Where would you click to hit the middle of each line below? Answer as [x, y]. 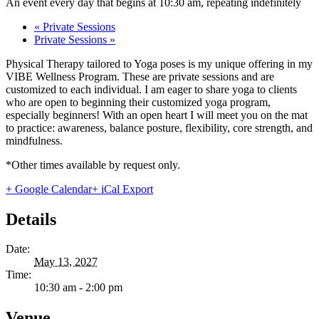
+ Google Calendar [49, 189]
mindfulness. [34, 140]
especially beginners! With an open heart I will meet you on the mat [157, 115]
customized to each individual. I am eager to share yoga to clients [151, 89]
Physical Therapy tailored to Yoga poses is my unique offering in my [159, 63]
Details [31, 219]
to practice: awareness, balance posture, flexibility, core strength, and [159, 127]
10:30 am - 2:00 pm [78, 288]
